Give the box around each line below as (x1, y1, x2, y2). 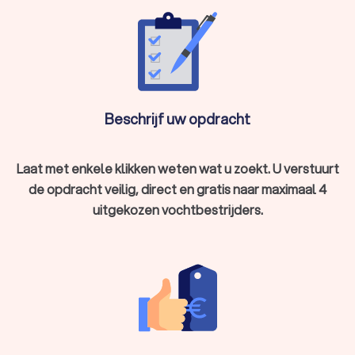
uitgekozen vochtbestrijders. (92, 200, 263, 219)
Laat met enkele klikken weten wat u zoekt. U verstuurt (16, 158, 339, 177)
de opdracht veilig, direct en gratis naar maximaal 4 (29, 179, 326, 198)
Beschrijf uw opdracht (105, 108, 250, 129)
